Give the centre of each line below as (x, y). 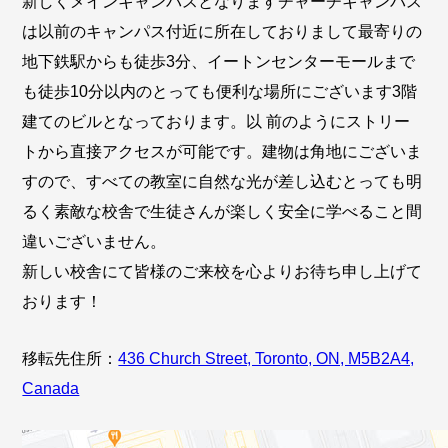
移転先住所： (70, 358)
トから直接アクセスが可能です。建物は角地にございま (222, 152)
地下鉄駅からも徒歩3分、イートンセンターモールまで (219, 62)
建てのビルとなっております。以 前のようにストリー (216, 122)
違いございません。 (94, 242)
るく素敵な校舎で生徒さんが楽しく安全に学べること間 (222, 212)
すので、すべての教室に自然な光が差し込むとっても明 (222, 182)
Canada (51, 388)
